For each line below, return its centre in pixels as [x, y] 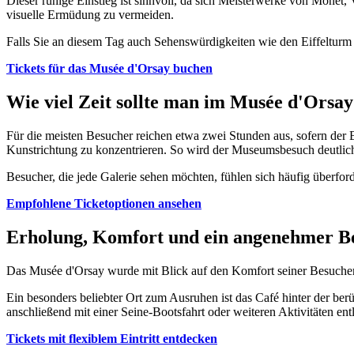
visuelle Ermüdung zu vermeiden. [90, 15]
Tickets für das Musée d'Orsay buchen [109, 69]
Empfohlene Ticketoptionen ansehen [104, 204]
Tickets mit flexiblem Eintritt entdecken [112, 339]
